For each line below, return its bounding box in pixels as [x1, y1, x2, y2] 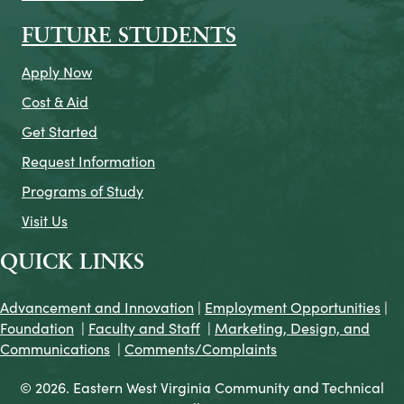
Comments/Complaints [124, 338, 277, 359]
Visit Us [22, 210, 68, 231]
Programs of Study [22, 180, 143, 201]
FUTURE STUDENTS [22, 26, 236, 49]
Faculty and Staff [88, 317, 200, 338]
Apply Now [22, 61, 92, 82]
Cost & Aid [22, 91, 88, 112]
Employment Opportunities [205, 297, 381, 317]
